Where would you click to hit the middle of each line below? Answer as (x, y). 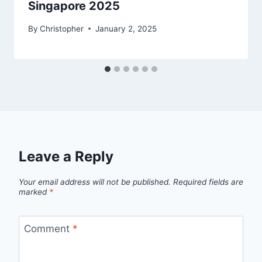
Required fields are (208, 182)
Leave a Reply (66, 156)
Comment (48, 229)
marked (34, 192)
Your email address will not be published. (95, 182)
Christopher (62, 28)
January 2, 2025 (126, 28)
